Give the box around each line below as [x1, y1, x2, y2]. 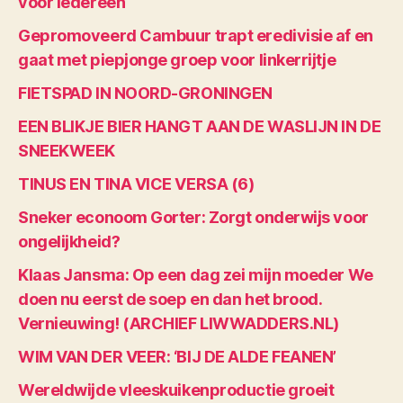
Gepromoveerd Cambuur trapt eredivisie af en [18, 26, 373, 45]
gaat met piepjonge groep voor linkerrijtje [18, 50, 336, 69]
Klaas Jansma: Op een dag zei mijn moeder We [18, 265, 373, 284]
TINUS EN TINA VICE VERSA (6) [18, 175, 255, 193]
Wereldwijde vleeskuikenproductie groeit [18, 381, 335, 399]
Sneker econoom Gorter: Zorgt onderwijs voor [18, 208, 369, 227]
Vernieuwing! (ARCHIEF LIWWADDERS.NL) [18, 314, 339, 333]
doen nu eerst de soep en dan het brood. [18, 290, 322, 309]
